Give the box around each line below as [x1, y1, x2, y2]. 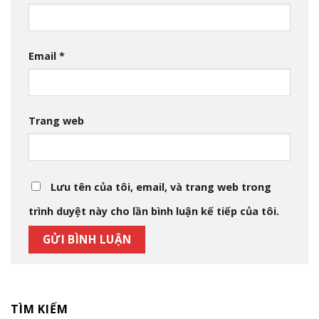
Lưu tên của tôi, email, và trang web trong [51, 179, 271, 194]
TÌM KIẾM [11, 300, 68, 317]
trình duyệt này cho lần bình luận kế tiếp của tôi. [28, 204, 279, 218]
